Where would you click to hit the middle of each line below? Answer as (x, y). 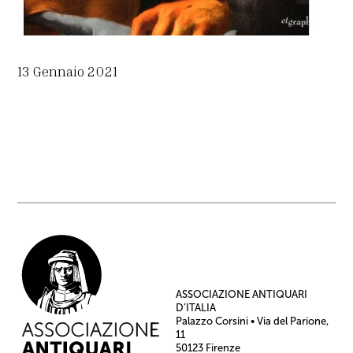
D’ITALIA (196, 307)
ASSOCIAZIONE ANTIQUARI (242, 294)
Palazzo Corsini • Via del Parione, (253, 321)
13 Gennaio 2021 (68, 71)
